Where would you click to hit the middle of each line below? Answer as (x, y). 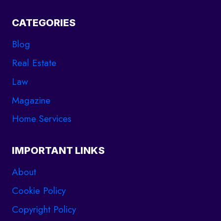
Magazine (31, 100)
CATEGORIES (44, 23)
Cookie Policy (39, 191)
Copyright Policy (44, 209)
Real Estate (34, 63)
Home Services (42, 119)
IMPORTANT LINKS (58, 151)
